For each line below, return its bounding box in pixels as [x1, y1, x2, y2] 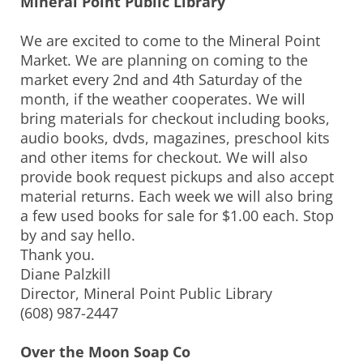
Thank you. [20, 245, 95, 265]
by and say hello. [20, 225, 135, 246]
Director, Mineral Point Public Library [20, 284, 272, 304]
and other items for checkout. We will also [20, 147, 308, 168]
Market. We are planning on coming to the [20, 50, 308, 70]
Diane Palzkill [20, 264, 111, 284]
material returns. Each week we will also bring [20, 186, 333, 207]
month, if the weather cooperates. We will [20, 89, 305, 109]
